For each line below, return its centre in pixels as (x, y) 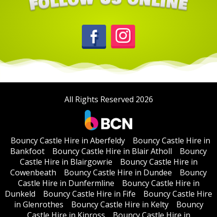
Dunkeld (20, 194)
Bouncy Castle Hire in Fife (89, 194)
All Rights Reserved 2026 (108, 99)
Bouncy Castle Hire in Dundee (118, 172)
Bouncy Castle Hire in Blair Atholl (112, 151)
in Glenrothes (39, 204)
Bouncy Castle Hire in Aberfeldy (68, 140)
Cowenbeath (33, 172)
